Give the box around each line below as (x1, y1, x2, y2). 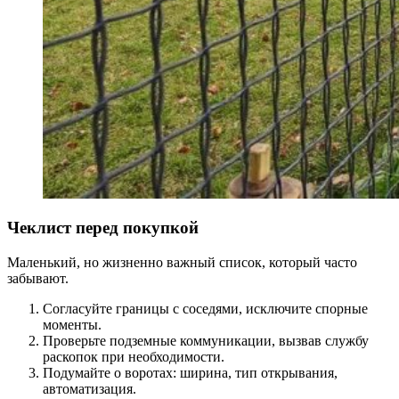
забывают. (7, 271, 69, 287)
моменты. (43, 317, 102, 333)
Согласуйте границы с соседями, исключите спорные (43, 301, 368, 317)
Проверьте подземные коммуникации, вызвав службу (43, 333, 369, 349)
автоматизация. (43, 381, 136, 397)
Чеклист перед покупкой (7, 218, 199, 238)
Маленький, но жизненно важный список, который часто (7, 255, 357, 271)
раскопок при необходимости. (43, 349, 224, 365)
